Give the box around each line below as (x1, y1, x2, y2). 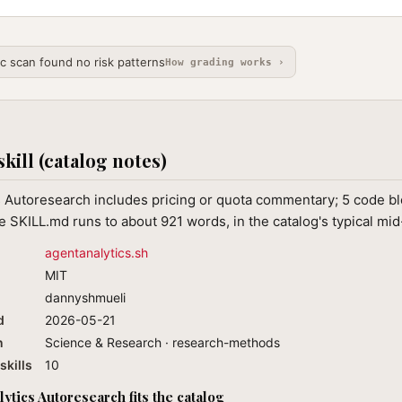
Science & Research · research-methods (45, 335, 280, 350)
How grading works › (164, 56, 284, 68)
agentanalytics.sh (45, 245, 148, 260)
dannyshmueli (45, 290, 126, 305)
